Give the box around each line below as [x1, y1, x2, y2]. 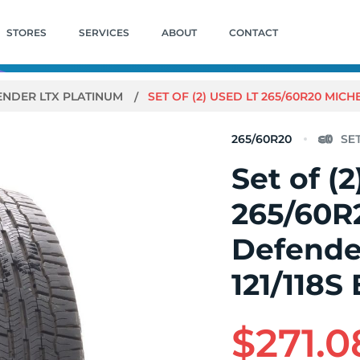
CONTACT [228, 26, 278, 39]
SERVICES [78, 26, 129, 39]
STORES [6, 26, 47, 39]
